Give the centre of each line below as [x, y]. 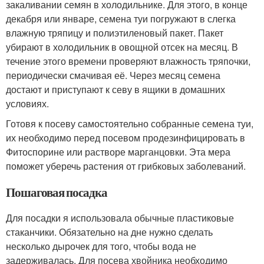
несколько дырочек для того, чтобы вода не [101, 246]
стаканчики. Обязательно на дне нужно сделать [109, 232]
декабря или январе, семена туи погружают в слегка [121, 19]
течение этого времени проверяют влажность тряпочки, [128, 61]
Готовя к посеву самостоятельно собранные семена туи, [130, 124]
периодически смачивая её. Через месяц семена [113, 75]
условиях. [27, 104]
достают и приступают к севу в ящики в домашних [115, 90]
